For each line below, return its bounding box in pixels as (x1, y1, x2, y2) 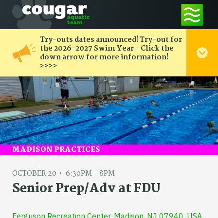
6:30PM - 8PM (66, 168, 115, 180)
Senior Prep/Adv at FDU (12, 179, 161, 199)
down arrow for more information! (40, 51, 169, 63)
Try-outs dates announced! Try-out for (40, 34, 182, 46)
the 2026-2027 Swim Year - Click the (40, 42, 174, 54)
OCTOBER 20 (12, 168, 56, 180)
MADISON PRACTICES (12, 144, 100, 156)
